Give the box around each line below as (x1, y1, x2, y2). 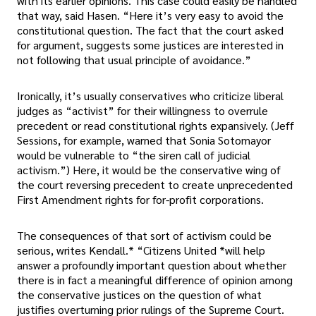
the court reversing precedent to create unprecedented (17, 177, 293, 193)
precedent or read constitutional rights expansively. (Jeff (17, 118, 294, 133)
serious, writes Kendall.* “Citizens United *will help (17, 243, 265, 258)
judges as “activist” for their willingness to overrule (17, 103, 268, 119)
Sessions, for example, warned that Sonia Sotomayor (17, 133, 271, 148)
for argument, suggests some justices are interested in (17, 37, 284, 53)
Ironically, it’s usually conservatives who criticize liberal (17, 88, 284, 104)
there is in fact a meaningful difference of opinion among (17, 272, 293, 288)
